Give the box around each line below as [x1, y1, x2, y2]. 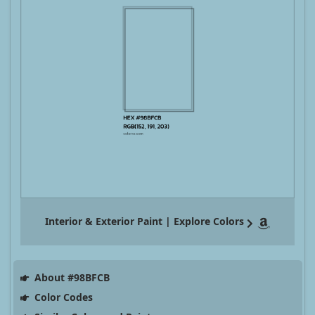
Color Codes [31, 290, 93, 304]
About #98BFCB [31, 271, 110, 285]
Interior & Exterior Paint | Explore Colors [45, 214, 244, 229]
